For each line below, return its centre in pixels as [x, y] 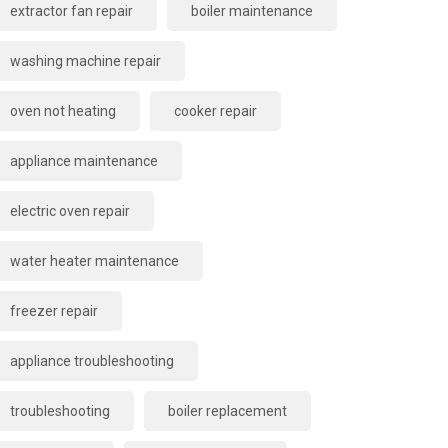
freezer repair [54, 310]
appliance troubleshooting [92, 360]
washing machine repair [85, 60]
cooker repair [215, 110]
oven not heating [63, 110]
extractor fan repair [71, 10]
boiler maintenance [252, 10]
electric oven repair [70, 210]
